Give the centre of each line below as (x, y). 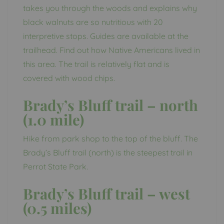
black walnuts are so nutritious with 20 (93, 22)
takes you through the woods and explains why (110, 8)
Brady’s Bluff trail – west (106, 193)
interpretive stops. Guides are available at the (106, 36)
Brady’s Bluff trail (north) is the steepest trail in (108, 152)
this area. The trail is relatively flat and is (96, 64)
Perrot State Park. (55, 166)
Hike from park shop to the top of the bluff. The (110, 138)
